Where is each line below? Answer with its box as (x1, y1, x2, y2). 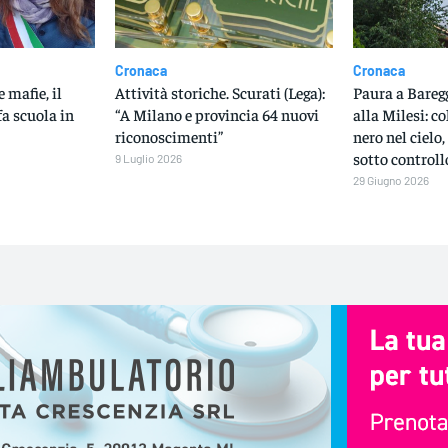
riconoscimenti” (114, 126, 223, 147)
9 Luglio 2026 (114, 151, 182, 166)
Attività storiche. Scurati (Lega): (114, 82, 325, 103)
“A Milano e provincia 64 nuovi (114, 104, 319, 125)
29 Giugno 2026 (353, 173, 430, 188)
